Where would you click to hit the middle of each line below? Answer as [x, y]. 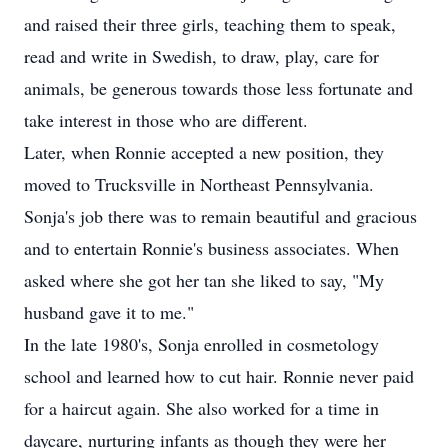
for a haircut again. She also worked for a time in [201, 408]
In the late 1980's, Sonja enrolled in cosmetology [201, 344]
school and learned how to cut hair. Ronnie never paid [219, 376]
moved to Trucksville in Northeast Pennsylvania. [199, 184]
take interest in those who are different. [166, 120]
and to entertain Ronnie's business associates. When [211, 248]
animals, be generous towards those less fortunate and [218, 88]
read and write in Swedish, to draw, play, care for [201, 56]
